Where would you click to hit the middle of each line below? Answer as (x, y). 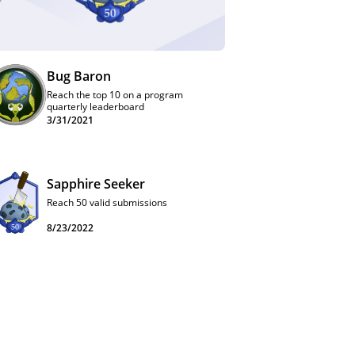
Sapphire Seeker (96, 184)
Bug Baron (79, 76)
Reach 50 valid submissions (107, 202)
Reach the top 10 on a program (115, 95)
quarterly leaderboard (95, 107)
